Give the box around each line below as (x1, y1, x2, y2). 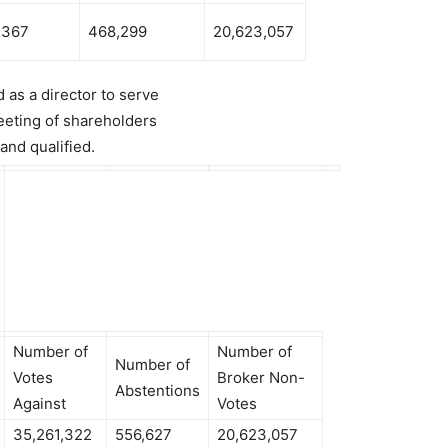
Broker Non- (217, 368, 305, 387)
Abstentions (115, 381, 200, 400)
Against (13, 394, 66, 413)
